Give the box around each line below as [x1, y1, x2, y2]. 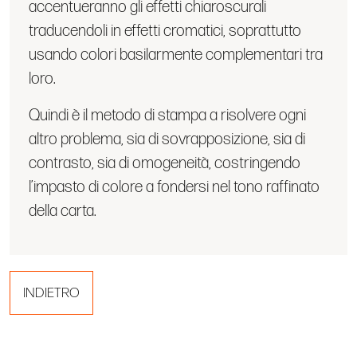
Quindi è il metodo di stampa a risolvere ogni [29, 105, 306, 125]
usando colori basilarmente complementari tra [29, 45, 323, 65]
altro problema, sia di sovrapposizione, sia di [29, 129, 305, 149]
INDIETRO [23, 284, 80, 301]
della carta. [29, 201, 96, 221]
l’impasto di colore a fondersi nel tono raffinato [29, 177, 320, 197]
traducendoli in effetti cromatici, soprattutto [29, 21, 301, 41]
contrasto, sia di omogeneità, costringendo [29, 153, 300, 173]
